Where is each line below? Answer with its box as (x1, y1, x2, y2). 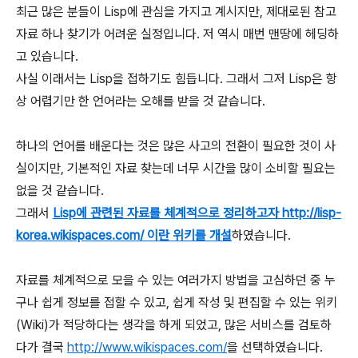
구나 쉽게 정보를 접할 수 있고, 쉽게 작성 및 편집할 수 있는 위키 (16, 295, 337, 310)
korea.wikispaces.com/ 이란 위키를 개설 (16, 228, 232, 243)
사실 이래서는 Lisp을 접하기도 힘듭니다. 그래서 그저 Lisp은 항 (16, 71, 337, 86)
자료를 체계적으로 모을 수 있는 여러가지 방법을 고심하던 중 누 (16, 272, 336, 288)
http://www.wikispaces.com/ (67, 340, 227, 355)
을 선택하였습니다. (227, 340, 323, 355)
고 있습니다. (16, 49, 78, 64)
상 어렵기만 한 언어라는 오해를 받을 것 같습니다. (16, 93, 265, 109)
